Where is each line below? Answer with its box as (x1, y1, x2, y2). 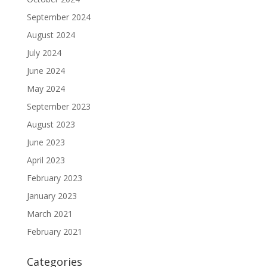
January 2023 (26, 190, 77, 202)
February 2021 (26, 226, 82, 238)
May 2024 (26, 83, 65, 95)
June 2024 (26, 65, 65, 77)
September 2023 (26, 101, 91, 113)
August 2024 (26, 29, 75, 41)
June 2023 (26, 136, 65, 148)
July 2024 (26, 47, 61, 59)
